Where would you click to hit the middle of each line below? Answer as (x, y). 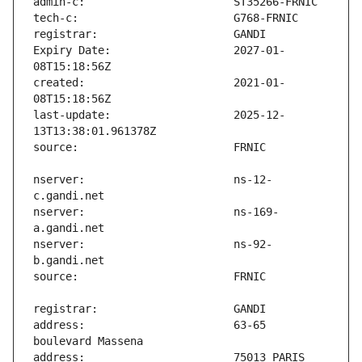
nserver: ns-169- (156, 212)
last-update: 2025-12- (159, 115)
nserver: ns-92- (153, 244)
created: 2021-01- (159, 83)
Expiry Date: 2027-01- (159, 51)
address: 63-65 (149, 325)
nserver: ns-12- (153, 180)
